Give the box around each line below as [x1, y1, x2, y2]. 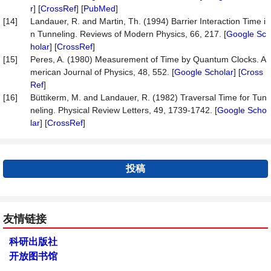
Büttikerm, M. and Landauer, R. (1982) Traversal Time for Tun [30, 93, 267, 102]
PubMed [83, 4, 116, 13]
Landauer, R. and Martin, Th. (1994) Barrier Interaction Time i [30, 16, 266, 26]
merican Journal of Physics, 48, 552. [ [30, 67, 174, 77]
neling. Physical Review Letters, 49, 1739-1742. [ [30, 105, 217, 115]
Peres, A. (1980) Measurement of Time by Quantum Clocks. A [30, 54, 266, 64]
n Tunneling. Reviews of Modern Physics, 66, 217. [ [30, 29, 226, 39]
